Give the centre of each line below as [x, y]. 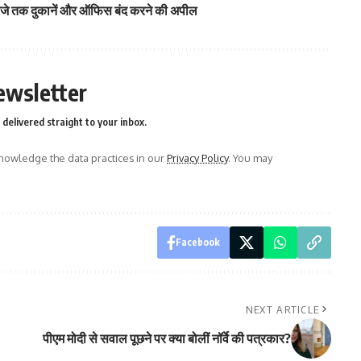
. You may [250, 158]
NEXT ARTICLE [282, 309]
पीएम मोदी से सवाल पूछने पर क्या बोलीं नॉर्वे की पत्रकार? [166, 338]
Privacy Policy [197, 158]
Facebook [197, 242]
